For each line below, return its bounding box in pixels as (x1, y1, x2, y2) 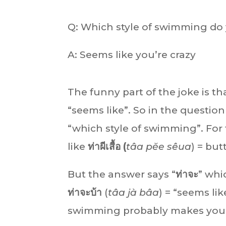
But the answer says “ (68, 168, 176, 180)
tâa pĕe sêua (126, 140, 192, 152)
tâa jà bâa (108, 186, 159, 198)
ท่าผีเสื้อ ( (88, 140, 127, 152)
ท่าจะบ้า (68, 186, 102, 198)
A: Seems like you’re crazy (68, 48, 196, 61)
